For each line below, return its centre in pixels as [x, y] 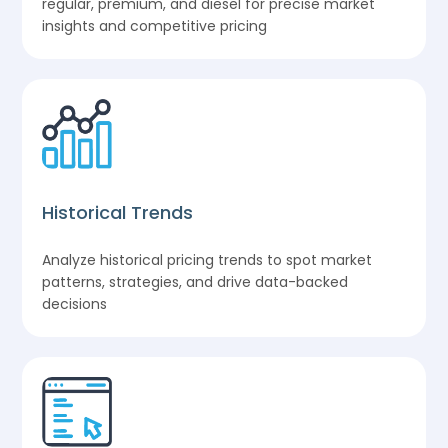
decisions [75, 303]
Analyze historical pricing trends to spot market [207, 259]
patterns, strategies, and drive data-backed [195, 281]
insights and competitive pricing [155, 25]
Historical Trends [118, 212]
